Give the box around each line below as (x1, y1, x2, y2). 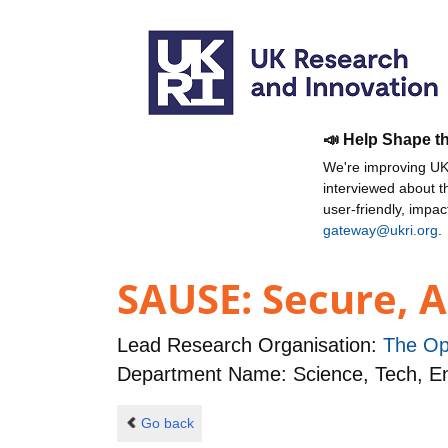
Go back (140, 414, 194, 431)
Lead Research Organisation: (117, 334, 383, 357)
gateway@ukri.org (323, 222, 438, 238)
